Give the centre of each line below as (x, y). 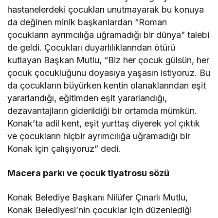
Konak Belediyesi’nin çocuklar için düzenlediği (100, 210)
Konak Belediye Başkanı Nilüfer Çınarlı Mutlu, (98, 197)
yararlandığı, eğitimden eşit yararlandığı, (87, 98)
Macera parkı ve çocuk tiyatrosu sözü (89, 173)
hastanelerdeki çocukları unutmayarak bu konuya (106, 9)
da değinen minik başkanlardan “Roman (87, 22)
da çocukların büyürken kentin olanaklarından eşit (107, 85)
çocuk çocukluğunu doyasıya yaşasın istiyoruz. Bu (109, 73)
